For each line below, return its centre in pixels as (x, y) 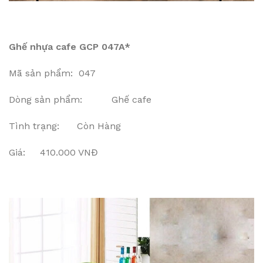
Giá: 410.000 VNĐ (53, 152)
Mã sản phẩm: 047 (52, 73)
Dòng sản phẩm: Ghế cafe (80, 99)
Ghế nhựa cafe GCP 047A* (70, 46)
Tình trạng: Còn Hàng (65, 126)
